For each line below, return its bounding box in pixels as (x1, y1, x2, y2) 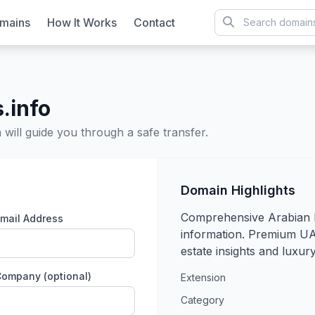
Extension (181, 271, 226, 283)
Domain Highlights (181, 183, 295, 198)
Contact (133, 15, 175, 30)
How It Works (46, 15, 117, 30)
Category (181, 294, 224, 306)
